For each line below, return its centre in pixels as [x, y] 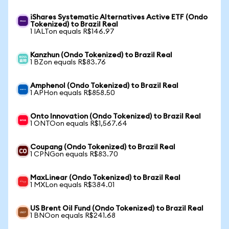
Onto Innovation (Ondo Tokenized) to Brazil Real [116, 117]
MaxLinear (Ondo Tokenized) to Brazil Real [105, 178]
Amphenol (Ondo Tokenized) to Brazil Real [104, 86]
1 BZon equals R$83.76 [68, 62]
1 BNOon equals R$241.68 [73, 216]
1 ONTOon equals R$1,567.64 [79, 124]
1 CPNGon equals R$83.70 [74, 154]
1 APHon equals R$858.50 [73, 93]
